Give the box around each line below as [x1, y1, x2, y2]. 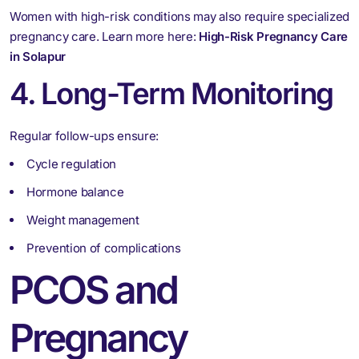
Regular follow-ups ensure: [10, 127, 159, 143]
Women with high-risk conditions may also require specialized [10, 8, 350, 24]
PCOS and [10, 265, 177, 313]
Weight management [26, 212, 139, 228]
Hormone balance [26, 184, 124, 200]
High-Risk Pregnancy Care [199, 28, 348, 44]
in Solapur [10, 48, 66, 64]
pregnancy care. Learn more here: [10, 28, 200, 44]
